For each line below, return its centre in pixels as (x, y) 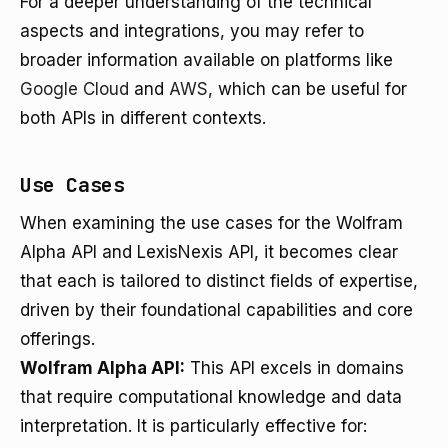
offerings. (57, 339)
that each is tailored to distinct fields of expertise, (219, 281)
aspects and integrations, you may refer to (192, 31)
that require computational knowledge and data (211, 397)
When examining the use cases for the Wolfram (211, 223)
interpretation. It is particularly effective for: (193, 426)
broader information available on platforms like (206, 60)
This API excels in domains (294, 368)
